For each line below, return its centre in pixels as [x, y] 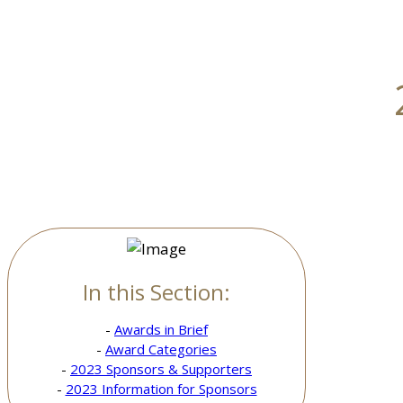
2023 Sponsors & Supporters [161, 369]
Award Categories [161, 349]
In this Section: [157, 292]
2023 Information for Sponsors [161, 389]
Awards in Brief [161, 330]
